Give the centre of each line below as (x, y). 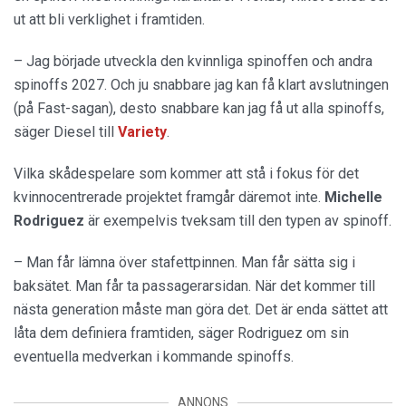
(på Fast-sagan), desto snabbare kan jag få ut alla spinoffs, (199, 108)
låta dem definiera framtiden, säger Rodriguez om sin (181, 333)
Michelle (353, 197)
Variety (142, 132)
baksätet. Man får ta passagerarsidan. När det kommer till (194, 286)
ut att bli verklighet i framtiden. (109, 19)
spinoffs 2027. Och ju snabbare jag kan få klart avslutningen (201, 85)
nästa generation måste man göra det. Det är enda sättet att (201, 309)
